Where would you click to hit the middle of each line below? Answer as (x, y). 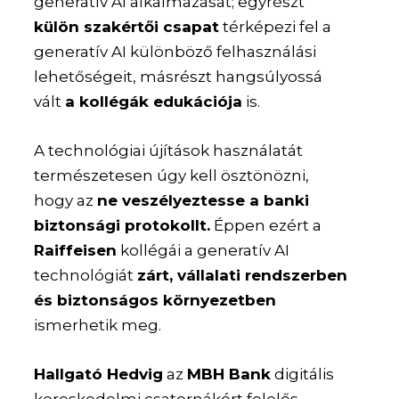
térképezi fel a (276, 26)
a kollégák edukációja (154, 101)
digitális (303, 375)
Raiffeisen (76, 250)
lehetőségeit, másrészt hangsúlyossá (179, 76)
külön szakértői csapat (127, 26)
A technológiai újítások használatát (169, 150)
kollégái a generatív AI (204, 250)
